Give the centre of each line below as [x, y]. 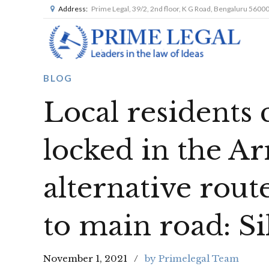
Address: [73, 9]
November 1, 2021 [85, 258]
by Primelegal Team [192, 258]
